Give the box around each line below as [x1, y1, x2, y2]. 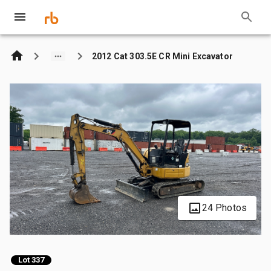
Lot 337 [18, 255, 44, 265]
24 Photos [201, 201, 247, 214]
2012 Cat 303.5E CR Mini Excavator [92, 51, 233, 61]
